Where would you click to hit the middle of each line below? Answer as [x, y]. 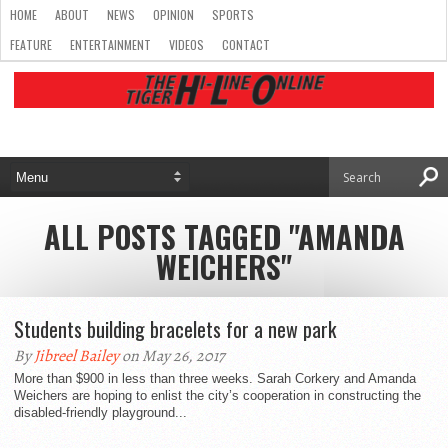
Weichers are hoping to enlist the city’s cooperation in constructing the [217, 395]
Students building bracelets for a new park [175, 329]
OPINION [173, 14]
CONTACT [246, 44]
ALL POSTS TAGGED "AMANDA [224, 236]
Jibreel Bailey [76, 356]
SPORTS [233, 14]
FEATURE [31, 44]
